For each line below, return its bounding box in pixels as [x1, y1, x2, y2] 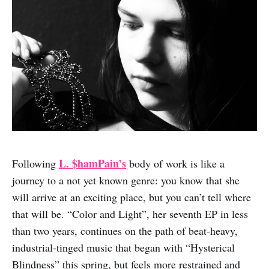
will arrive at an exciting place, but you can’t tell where [12, 189, 251, 204]
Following [12, 156, 59, 171]
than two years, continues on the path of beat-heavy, [12, 223, 238, 238]
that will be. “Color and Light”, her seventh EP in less [12, 206, 248, 221]
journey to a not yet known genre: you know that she [12, 172, 240, 187]
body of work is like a [126, 156, 225, 171]
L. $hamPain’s [59, 155, 126, 171]
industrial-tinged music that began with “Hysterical [12, 240, 235, 255]
